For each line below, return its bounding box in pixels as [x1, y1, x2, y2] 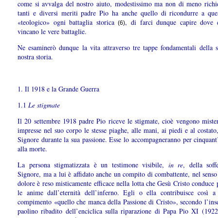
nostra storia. [18, 52, 53, 62]
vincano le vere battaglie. [18, 27, 87, 36]
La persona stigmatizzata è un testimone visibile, [18, 160, 168, 170]
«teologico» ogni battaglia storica [18, 18, 118, 27]
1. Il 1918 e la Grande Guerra [18, 84, 99, 94]
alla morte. [18, 144, 47, 154]
